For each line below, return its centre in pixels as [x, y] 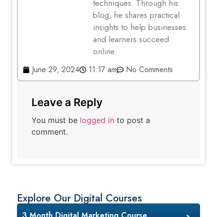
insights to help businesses [139, 27]
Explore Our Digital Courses [79, 198]
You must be [56, 120]
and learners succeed [131, 39]
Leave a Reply [67, 102]
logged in [97, 120]
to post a [132, 120]
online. [105, 51]
